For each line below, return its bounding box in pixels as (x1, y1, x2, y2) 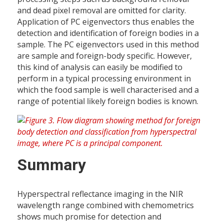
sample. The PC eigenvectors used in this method (17, 39, 199, 50)
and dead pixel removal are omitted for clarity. (17, 5, 186, 16)
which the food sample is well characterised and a (17, 84, 199, 96)
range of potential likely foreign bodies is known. (17, 96, 198, 107)
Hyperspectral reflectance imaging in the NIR (17, 188, 183, 200)
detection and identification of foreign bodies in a (17, 28, 199, 39)
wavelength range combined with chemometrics (17, 200, 194, 211)
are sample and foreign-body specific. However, (17, 50, 192, 62)
